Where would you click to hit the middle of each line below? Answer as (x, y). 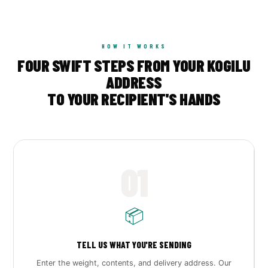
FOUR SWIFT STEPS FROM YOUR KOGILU (134, 65)
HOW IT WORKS (134, 46)
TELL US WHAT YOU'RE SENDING (134, 245)
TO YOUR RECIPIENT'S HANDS (134, 99)
